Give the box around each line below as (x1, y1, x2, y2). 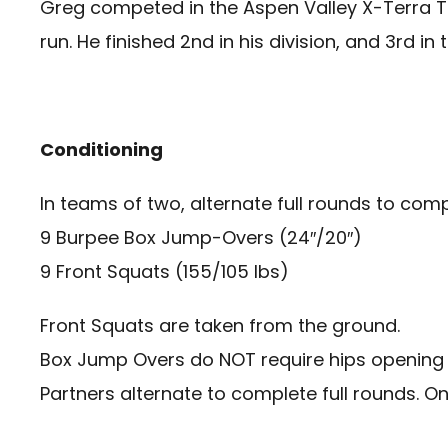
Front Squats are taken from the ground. (40, 313, 400, 339)
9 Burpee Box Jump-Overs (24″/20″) (40, 225, 362, 251)
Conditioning (40, 137, 163, 163)
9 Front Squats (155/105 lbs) (40, 259, 289, 285)
